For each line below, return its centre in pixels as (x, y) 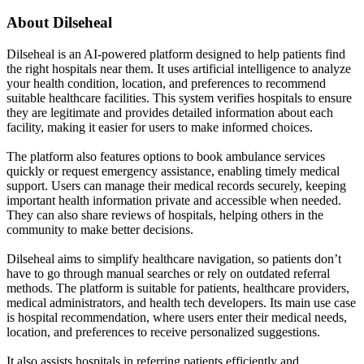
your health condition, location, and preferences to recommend (166, 83)
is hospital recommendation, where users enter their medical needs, (177, 317)
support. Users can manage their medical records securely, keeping (176, 185)
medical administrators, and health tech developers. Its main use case (181, 302)
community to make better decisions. (100, 229)
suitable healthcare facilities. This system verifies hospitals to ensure (179, 97)
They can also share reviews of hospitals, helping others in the (165, 214)
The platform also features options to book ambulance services (166, 156)
